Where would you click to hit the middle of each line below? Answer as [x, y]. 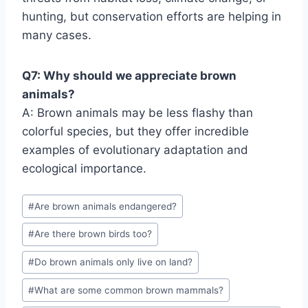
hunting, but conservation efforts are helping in [152, 17]
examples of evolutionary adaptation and [135, 150]
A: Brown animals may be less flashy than [137, 113]
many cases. [57, 35]
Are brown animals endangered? [106, 206]
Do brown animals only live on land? [114, 262]
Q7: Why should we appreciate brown [129, 76]
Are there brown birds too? [93, 234]
